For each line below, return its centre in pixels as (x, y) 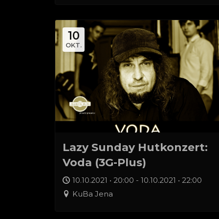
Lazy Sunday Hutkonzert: (135, 147)
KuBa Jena (93, 194)
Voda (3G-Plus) (104, 163)
